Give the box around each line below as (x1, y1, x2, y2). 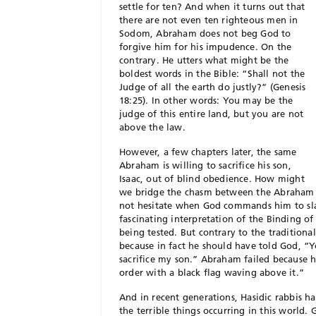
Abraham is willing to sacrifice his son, (119, 159, 291, 171)
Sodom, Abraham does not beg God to (119, 28, 291, 39)
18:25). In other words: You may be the (119, 95, 293, 106)
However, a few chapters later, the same (119, 146, 297, 157)
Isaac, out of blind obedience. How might (119, 173, 305, 184)
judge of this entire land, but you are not (119, 108, 304, 119)
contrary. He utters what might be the (119, 54, 289, 66)
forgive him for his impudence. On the (119, 41, 292, 52)
